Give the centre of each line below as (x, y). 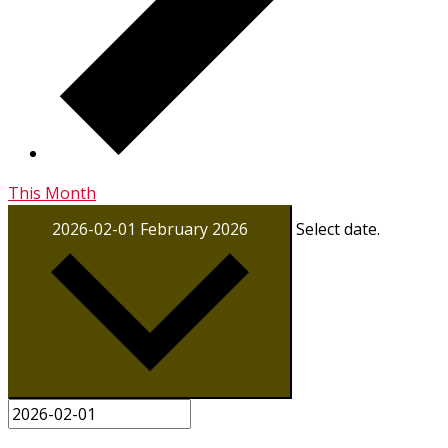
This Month (52, 193)
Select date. (338, 229)
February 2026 (194, 229)
